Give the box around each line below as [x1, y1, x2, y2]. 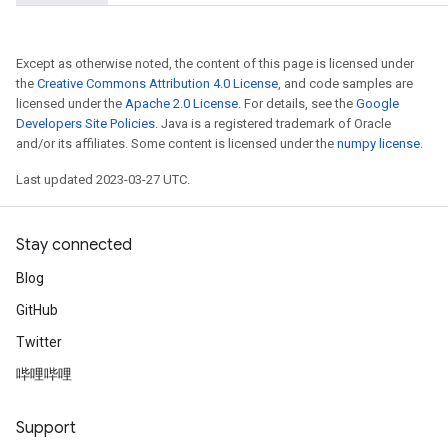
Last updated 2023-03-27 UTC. [16, 172, 190, 188]
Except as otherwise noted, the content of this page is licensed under [16, 56, 414, 72]
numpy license [337, 136, 420, 152]
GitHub [16, 302, 58, 319]
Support [16, 418, 76, 439]
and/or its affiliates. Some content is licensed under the [16, 136, 337, 152]
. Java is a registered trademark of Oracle [155, 116, 391, 132]
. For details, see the [238, 96, 356, 112]
